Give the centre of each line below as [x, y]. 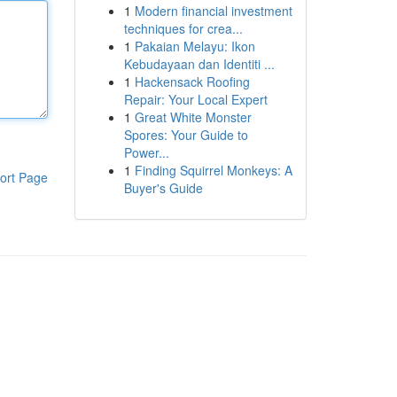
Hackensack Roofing [192, 82]
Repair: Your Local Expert [195, 99]
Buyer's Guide [163, 188]
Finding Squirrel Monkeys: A [213, 170]
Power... [146, 152]
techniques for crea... [183, 28]
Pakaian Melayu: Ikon [195, 46]
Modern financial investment [213, 11]
